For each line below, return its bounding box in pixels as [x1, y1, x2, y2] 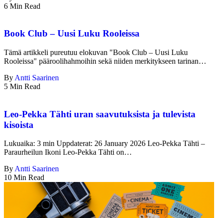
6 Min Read [4, 1, 40, 10]
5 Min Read [4, 82, 40, 91]
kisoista [4, 119, 34, 130]
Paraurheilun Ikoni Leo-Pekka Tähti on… [4, 148, 132, 157]
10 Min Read [4, 173, 44, 182]
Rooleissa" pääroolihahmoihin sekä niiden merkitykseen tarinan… [4, 56, 206, 65]
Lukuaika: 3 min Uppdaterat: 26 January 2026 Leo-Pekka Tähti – [4, 139, 205, 148]
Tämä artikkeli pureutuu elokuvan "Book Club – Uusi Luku [4, 48, 188, 56]
